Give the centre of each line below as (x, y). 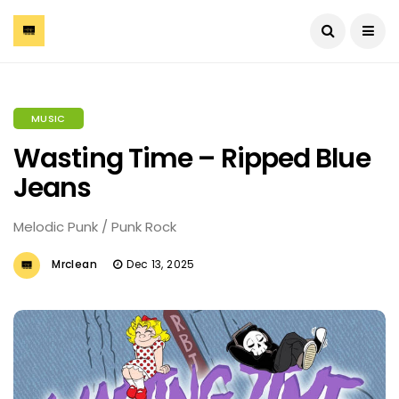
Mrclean (74, 264)
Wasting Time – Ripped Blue (192, 159)
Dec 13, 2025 (161, 264)
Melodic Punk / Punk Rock (95, 227)
